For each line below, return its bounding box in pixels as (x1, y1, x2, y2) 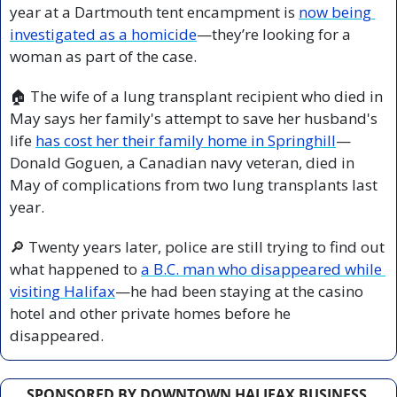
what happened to (10, 259, 141, 280)
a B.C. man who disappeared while (141, 259, 382, 280)
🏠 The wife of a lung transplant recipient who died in (10, 86, 383, 107)
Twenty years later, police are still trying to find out (25, 237, 385, 258)
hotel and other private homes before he (10, 303, 291, 324)
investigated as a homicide (10, 24, 197, 45)
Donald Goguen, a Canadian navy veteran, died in (10, 152, 354, 174)
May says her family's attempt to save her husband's (10, 108, 378, 129)
